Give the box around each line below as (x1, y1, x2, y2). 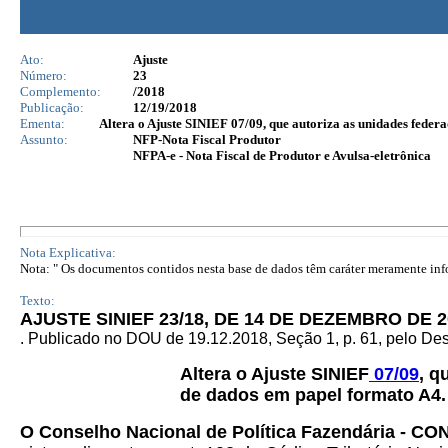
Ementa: (20, 116, 65, 131)
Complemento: (20, 84, 101, 99)
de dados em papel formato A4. (180, 385, 446, 405)
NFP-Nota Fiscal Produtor (133, 132, 281, 147)
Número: (20, 68, 67, 83)
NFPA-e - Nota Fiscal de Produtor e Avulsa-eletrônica (133, 148, 431, 163)
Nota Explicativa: (20, 245, 116, 260)
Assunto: (20, 132, 68, 147)
